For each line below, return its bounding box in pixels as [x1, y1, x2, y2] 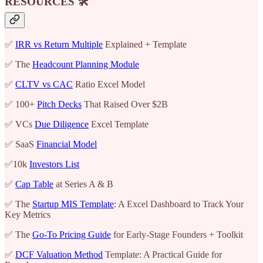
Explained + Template [103, 39, 187, 49]
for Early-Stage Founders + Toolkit [111, 229, 243, 240]
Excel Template [89, 119, 149, 129]
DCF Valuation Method [15, 249, 103, 259]
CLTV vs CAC [15, 79, 73, 89]
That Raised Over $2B [82, 99, 168, 109]
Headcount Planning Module [32, 59, 139, 69]
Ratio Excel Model [73, 79, 145, 89]
